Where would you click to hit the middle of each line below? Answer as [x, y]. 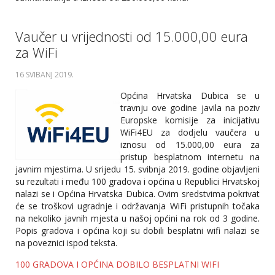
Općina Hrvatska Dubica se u [190, 95]
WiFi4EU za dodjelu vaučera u [190, 132]
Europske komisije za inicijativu [190, 120]
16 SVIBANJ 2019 [44, 74]
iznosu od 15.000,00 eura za [190, 144]
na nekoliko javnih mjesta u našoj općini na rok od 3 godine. [137, 218]
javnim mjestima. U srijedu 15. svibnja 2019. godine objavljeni [137, 169]
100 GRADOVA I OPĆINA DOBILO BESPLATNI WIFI [117, 264]
